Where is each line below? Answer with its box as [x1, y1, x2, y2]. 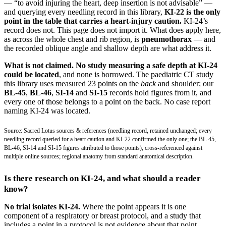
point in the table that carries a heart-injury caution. [4, 16, 182, 25]
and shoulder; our [156, 79, 213, 88]
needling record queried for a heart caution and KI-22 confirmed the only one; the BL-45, [4, 136, 216, 143]
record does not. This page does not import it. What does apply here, [4, 25, 221, 34]
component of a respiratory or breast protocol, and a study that [4, 211, 201, 220]
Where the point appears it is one [80, 202, 186, 211]
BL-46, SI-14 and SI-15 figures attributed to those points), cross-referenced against [4, 145, 202, 151]
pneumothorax [141, 34, 192, 43]
